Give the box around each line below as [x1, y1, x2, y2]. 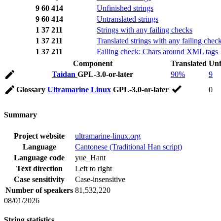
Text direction [16, 164, 63, 173]
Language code [14, 153, 65, 162]
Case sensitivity [14, 175, 65, 184]
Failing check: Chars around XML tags [97, 47, 218, 56]
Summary [4, 110, 37, 119]
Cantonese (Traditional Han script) [75, 142, 182, 151]
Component [73, 59, 112, 68]
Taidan [52, 70, 77, 79]
